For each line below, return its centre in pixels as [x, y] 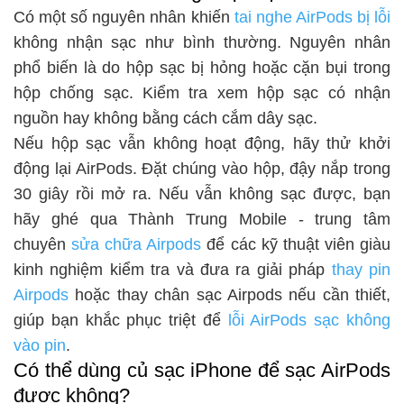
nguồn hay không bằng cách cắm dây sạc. [165, 118]
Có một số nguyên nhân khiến [124, 17]
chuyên [43, 244]
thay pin [361, 269]
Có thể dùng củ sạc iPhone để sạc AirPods [202, 370]
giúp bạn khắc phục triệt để [117, 320]
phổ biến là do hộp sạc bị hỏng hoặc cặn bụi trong [202, 67]
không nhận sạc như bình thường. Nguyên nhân [202, 42]
